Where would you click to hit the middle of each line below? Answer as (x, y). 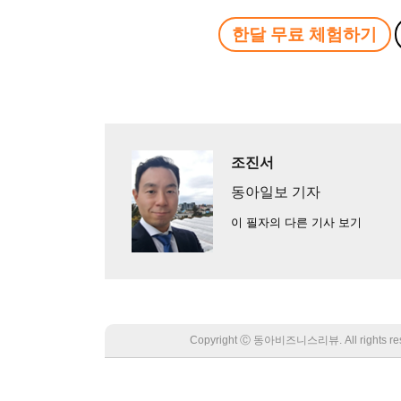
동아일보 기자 (275, 192)
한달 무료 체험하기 (305, 34)
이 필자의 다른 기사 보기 (296, 222)
